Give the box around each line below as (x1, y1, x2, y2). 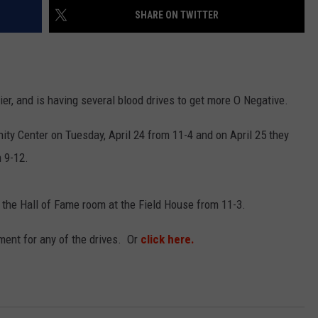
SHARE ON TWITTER (135, 9, 219, 21)
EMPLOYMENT (143, 23, 204, 35)
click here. (141, 232, 194, 247)
